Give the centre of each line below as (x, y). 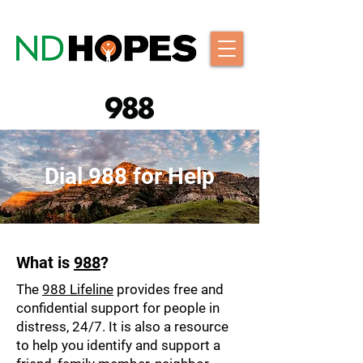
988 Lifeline (78, 289)
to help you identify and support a (118, 345)
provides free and (169, 289)
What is (45, 263)
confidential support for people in (118, 308)
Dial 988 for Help (130, 176)
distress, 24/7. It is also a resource (122, 327)
